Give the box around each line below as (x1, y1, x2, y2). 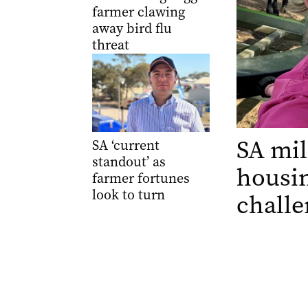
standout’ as (91, 153, 166, 171)
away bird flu (91, 19, 172, 38)
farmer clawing (91, 3, 185, 21)
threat (91, 36, 129, 54)
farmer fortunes (91, 169, 190, 188)
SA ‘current (91, 136, 159, 155)
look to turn (91, 186, 165, 204)
